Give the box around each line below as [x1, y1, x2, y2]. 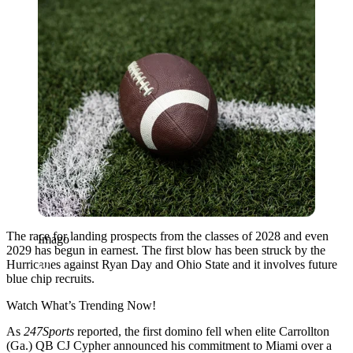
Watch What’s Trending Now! [6, 298, 156, 312]
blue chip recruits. [6, 271, 95, 285]
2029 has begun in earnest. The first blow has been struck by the [6, 243, 325, 257]
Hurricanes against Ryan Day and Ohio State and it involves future [6, 257, 337, 271]
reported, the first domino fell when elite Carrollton [74, 324, 329, 338]
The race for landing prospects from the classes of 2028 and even [6, 229, 329, 243]
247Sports [24, 324, 74, 338]
